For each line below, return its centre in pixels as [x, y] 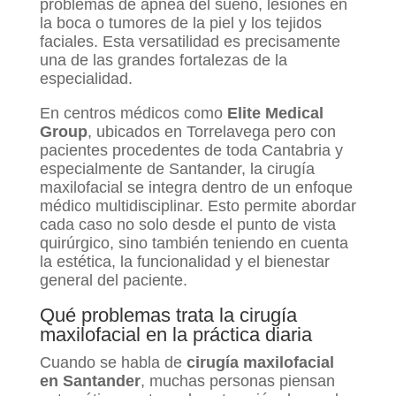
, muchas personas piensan [237, 381]
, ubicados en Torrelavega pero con [211, 132]
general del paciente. [113, 281]
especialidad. [86, 79]
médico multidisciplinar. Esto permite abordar [198, 206]
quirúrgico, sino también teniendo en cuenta [194, 244]
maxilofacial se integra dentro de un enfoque [196, 188]
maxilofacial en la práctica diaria [175, 335]
